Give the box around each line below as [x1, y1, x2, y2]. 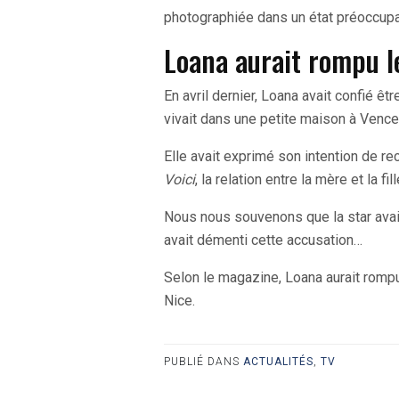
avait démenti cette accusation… [164, 232, 362, 249]
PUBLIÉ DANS [164, 355, 243, 369]
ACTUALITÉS [243, 355, 313, 369]
